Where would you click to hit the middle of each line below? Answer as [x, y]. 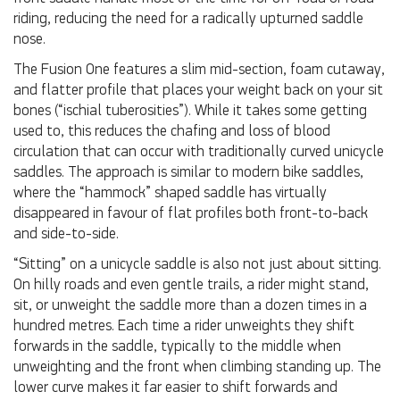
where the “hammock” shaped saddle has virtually [170, 194]
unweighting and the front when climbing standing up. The [197, 368]
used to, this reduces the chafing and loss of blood [172, 132]
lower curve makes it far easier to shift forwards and [175, 388]
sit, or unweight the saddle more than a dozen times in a [190, 306]
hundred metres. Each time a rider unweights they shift [184, 327]
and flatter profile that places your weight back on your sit [198, 91]
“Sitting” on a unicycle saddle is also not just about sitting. [197, 265]
